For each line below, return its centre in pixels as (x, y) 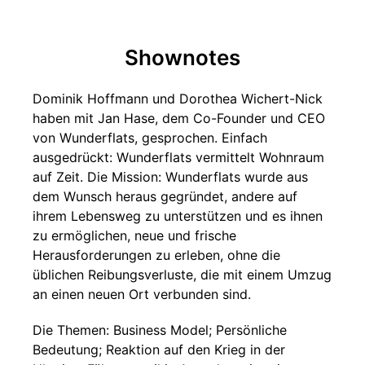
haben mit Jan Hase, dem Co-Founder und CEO (179, 118)
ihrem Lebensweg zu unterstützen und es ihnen (178, 216)
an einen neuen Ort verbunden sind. (142, 294)
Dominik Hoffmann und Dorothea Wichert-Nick (178, 99)
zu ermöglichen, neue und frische (134, 235)
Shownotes (182, 57)
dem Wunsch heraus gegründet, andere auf (165, 196)
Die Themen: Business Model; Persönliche (160, 330)
